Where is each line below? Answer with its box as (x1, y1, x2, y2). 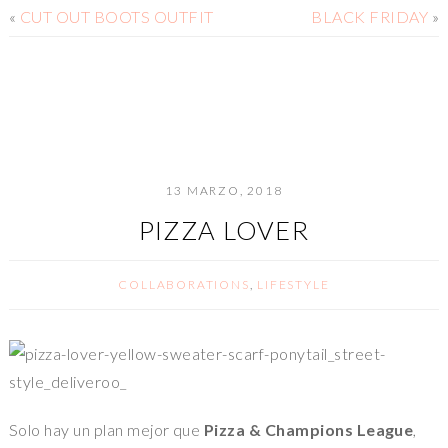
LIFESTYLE (257, 277, 330, 293)
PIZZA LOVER (138, 215, 310, 246)
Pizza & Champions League (203, 420, 414, 440)
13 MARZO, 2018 (165, 183, 283, 199)
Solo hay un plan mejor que (8, 420, 204, 440)
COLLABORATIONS (118, 277, 250, 293)
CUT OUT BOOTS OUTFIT (19, 7, 214, 27)
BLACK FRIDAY (311, 7, 429, 27)
